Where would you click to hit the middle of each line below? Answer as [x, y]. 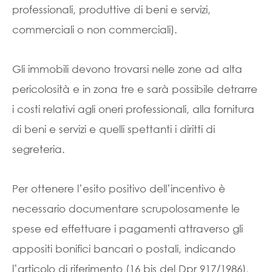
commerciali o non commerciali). [95, 29]
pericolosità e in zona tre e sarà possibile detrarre [135, 89]
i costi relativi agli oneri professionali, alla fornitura [133, 109]
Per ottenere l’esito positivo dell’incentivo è [119, 189]
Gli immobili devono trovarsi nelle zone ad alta [127, 69]
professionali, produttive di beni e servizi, [111, 9]
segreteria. [39, 149]
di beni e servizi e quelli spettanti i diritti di [114, 129]
